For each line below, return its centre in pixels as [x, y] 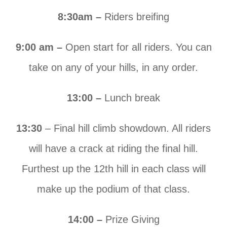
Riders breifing [137, 17]
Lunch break [132, 98]
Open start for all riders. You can [138, 47]
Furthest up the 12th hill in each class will [113, 169]
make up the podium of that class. [113, 189]
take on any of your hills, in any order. [113, 68]
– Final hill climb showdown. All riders [126, 128]
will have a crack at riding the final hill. [113, 149]
